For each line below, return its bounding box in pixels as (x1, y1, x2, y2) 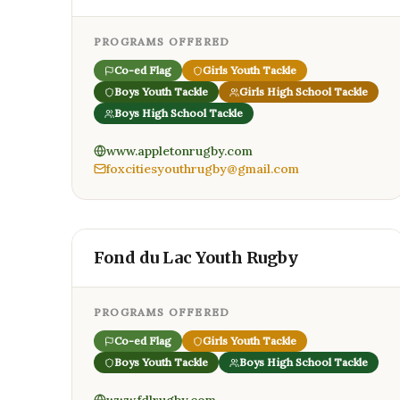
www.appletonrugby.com (106, 143, 253, 159)
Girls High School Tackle (239, 85, 368, 98)
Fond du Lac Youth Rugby (94, 247, 298, 268)
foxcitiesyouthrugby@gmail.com (106, 161, 299, 177)
